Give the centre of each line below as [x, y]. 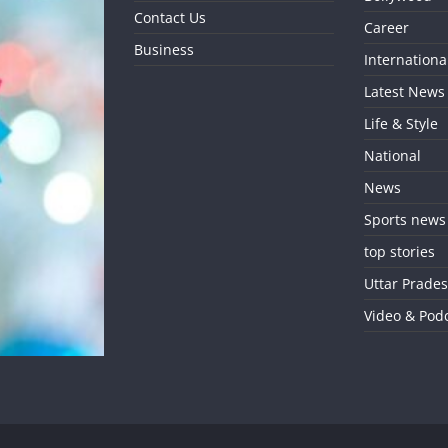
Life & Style [400, 124]
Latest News [404, 92]
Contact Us [170, 18]
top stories [399, 252]
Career [386, 28]
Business [164, 50]
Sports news [404, 220]
